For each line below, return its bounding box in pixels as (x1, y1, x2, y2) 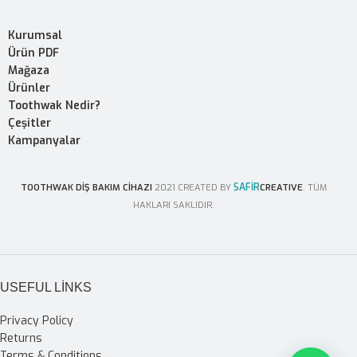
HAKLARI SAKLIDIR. (132, 199, 214, 212)
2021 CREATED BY (154, 182, 233, 194)
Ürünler (8, 80, 50, 96)
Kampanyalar (8, 133, 80, 149)
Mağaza (8, 63, 49, 79)
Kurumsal (8, 28, 62, 44)
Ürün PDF (8, 45, 59, 61)
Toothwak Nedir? (8, 98, 100, 114)
